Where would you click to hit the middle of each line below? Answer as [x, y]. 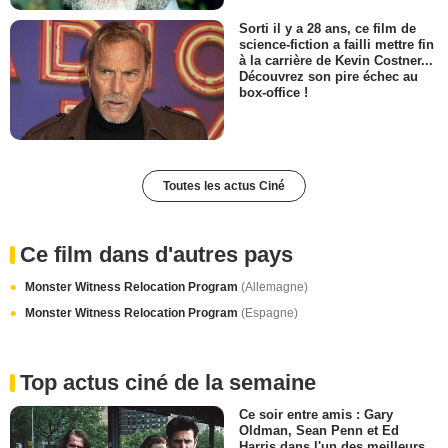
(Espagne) [269, 313]
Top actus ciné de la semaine [168, 383]
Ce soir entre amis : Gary [316, 415]
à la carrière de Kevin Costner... [336, 61]
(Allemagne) [274, 287]
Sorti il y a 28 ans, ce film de [327, 28]
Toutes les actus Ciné [224, 186]
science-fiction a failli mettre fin [336, 44]
